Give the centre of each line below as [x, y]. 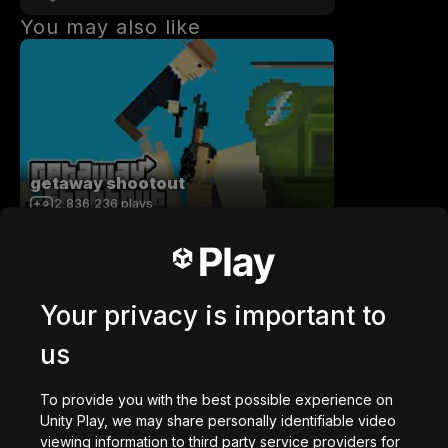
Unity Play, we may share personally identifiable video [218, 420]
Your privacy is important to [213, 315]
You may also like [110, 27]
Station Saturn [91, 367]
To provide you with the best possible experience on [216, 399]
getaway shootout [107, 183]
